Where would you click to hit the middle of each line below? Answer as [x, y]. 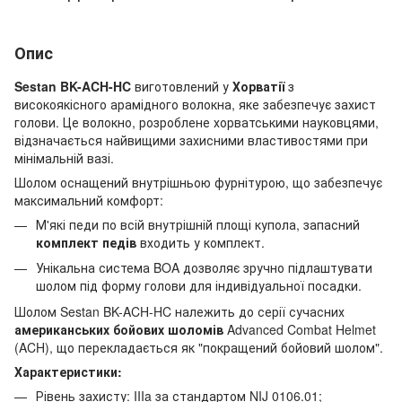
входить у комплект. [201, 242]
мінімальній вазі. [64, 158]
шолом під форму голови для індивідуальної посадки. [199, 286]
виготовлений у [182, 86]
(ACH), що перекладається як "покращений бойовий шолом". [199, 347]
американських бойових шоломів [119, 329]
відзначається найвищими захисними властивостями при [191, 140]
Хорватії [260, 86]
